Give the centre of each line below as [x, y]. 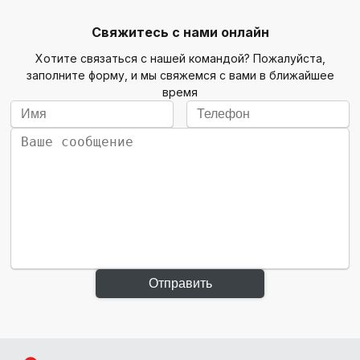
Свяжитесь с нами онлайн [180, 32]
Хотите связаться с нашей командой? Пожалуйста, [180, 58]
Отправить [180, 283]
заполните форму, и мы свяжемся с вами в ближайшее [180, 75]
